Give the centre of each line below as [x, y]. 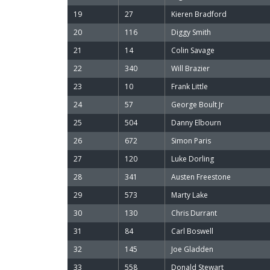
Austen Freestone [201, 177]
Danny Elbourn [196, 123]
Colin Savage [193, 50]
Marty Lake [190, 195]
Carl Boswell [192, 231]
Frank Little [190, 86]
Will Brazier [190, 68]
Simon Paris [191, 141]
